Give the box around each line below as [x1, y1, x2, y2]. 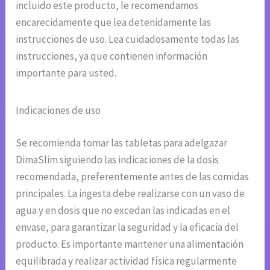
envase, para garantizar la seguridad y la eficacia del [16, 220, 239, 234]
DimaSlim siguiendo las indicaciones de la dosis [16, 152, 219, 166]
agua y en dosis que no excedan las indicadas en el [16, 203, 231, 217]
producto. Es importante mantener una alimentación [16, 237, 244, 251]
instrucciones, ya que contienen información [16, 49, 208, 63]
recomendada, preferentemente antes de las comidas [16, 169, 250, 183]
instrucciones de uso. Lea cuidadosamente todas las [16, 33, 240, 46]
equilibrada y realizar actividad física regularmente [16, 254, 237, 268]
